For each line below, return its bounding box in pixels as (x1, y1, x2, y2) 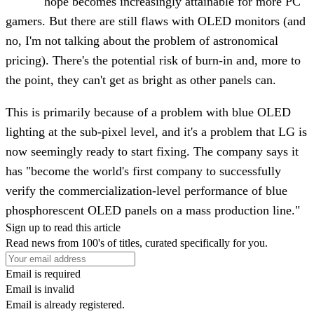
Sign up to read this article (6, 221, 121, 233)
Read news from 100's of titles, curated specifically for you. (6, 236, 268, 249)
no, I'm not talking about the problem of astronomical (6, 33, 278, 48)
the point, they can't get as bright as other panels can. (6, 72, 276, 87)
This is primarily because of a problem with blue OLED (6, 104, 291, 119)
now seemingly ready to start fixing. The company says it (6, 144, 299, 158)
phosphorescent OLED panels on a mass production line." (6, 203, 300, 217)
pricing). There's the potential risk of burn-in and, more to (6, 53, 301, 67)
